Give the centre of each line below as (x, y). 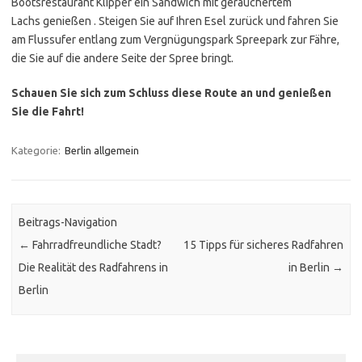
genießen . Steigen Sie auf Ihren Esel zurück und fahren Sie (191, 21)
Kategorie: (37, 150)
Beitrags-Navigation (68, 223)
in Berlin (310, 268)
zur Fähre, (314, 40)
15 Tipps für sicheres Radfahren (263, 245)
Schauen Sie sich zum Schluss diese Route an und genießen (171, 93)
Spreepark (262, 40)
